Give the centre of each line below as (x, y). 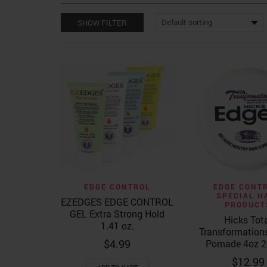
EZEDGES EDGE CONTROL (117, 202)
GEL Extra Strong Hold (117, 214)
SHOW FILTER (102, 23)
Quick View (122, 184)
